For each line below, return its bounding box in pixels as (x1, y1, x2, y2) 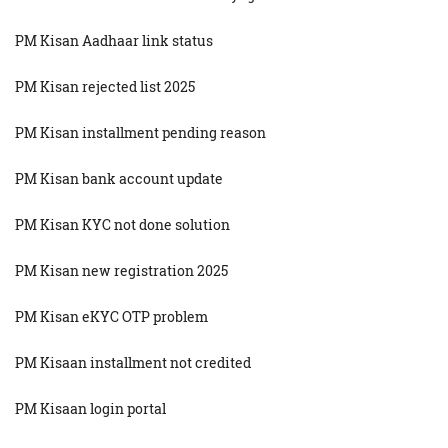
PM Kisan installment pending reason (15, 123, 266, 143)
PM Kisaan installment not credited (15, 353, 251, 373)
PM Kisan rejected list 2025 (15, 77, 195, 97)
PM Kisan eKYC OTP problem (15, 307, 208, 327)
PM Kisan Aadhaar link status (15, 31, 213, 51)
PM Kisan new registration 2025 (15, 261, 228, 281)
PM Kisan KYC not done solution (15, 215, 230, 235)
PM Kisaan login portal (15, 399, 166, 419)
